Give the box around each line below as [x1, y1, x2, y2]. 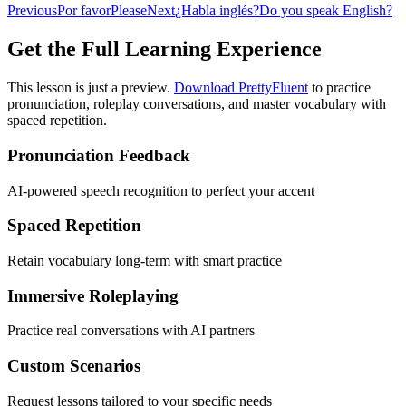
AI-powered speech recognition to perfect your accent [7, 182, 314, 198]
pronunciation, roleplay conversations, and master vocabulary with [7, 96, 386, 112]
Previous [7, 3, 57, 19]
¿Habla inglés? [175, 3, 259, 19]
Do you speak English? [259, 3, 392, 19]
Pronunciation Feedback [7, 145, 190, 165]
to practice [308, 80, 371, 96]
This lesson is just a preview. [7, 80, 174, 96]
